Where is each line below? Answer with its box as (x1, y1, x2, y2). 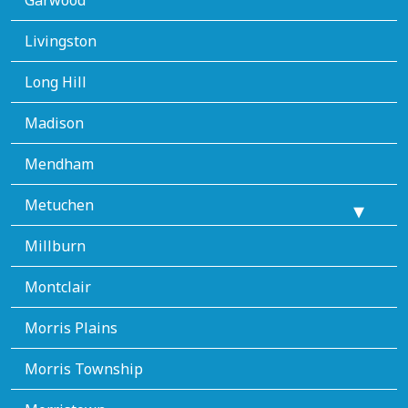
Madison (25, 112, 84, 133)
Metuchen (25, 194, 94, 215)
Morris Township (25, 358, 143, 379)
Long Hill (25, 71, 87, 92)
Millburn (25, 235, 86, 256)
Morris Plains (25, 317, 117, 338)
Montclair (25, 276, 91, 297)
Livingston (25, 30, 97, 51)
